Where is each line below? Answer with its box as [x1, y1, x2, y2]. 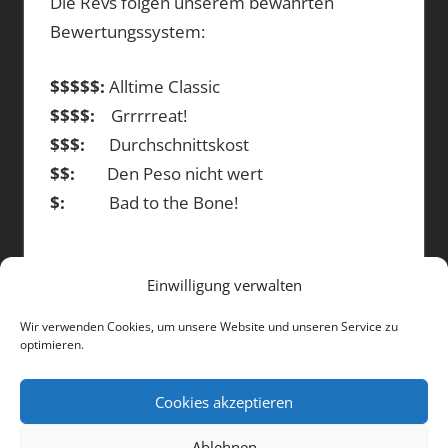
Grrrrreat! [94, 103, 187, 127]
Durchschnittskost [84, 132, 249, 156]
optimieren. [20, 336, 84, 353]
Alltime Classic [104, 74, 220, 98]
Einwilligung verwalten [146, 275, 302, 295]
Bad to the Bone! [64, 190, 238, 214]
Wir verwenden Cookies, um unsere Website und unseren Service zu [20, 318, 398, 335]
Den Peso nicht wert [74, 161, 263, 185]
